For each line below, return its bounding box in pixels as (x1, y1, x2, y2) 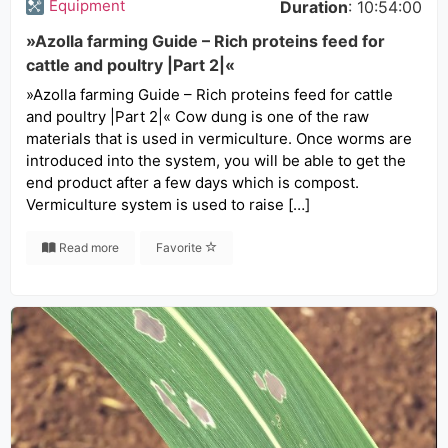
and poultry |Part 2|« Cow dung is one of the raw (26, 107, 369, 126)
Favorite (156, 240, 205, 255)
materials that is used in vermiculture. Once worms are (26, 129, 412, 148)
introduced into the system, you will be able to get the (26, 151, 406, 170)
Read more (56, 240, 119, 255)
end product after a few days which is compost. (26, 173, 359, 192)
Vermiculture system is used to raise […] (26, 195, 310, 214)
